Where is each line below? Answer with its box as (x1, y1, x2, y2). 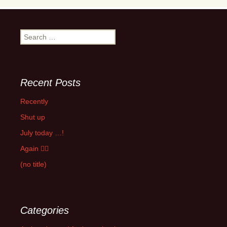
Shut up (20, 113, 45, 121)
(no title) (20, 160, 47, 168)
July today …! (20, 129, 64, 137)
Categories (20, 205, 69, 216)
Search (20, 30, 43, 38)
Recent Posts (20, 77, 81, 88)
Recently (20, 97, 48, 105)
